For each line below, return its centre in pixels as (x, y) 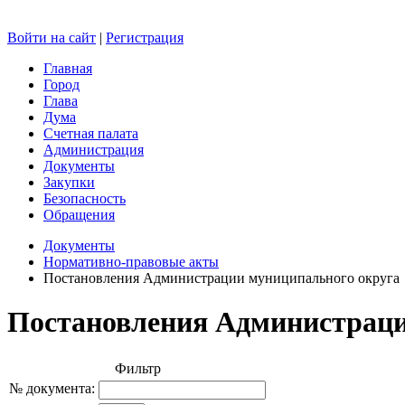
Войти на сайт (52, 37)
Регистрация (145, 37)
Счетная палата (91, 133)
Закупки (69, 182)
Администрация (94, 149)
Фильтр (137, 368)
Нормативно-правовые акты (131, 261)
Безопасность (85, 198)
